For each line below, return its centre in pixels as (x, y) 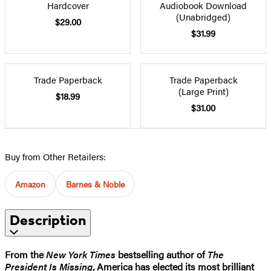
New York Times (80, 254)
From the (24, 254)
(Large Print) (203, 91)
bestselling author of (162, 254)
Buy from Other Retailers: (55, 156)
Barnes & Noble (95, 184)
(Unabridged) (203, 16)
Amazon (30, 184)
